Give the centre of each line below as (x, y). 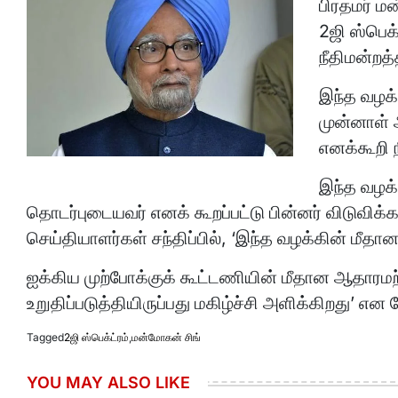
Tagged (45, 338)
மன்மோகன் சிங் (166, 338)
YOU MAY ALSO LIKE (108, 383)
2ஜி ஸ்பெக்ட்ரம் (96, 338)
